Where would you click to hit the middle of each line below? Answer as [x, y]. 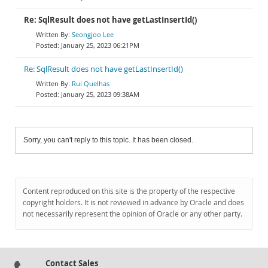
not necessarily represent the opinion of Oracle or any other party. [133, 214]
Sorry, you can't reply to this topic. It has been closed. [108, 140]
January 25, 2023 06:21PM [100, 45]
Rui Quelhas [91, 83]
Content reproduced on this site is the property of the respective [129, 191]
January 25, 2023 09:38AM [100, 94]
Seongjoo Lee [93, 34]
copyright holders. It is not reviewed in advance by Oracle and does [133, 202]
